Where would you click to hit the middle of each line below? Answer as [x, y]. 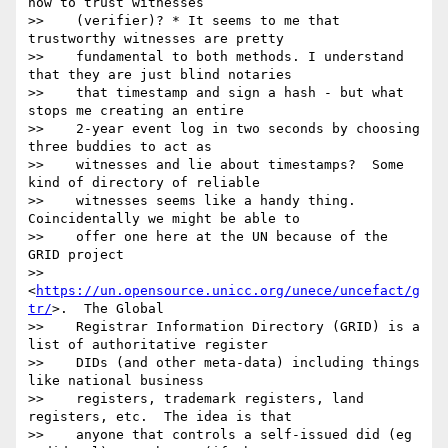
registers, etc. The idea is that [160, 417]
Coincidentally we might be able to [164, 219]
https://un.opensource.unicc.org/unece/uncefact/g [228, 291]
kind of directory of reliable [144, 183]
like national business [116, 381]
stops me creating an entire [136, 111]
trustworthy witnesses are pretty [156, 39]
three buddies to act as [120, 147]
